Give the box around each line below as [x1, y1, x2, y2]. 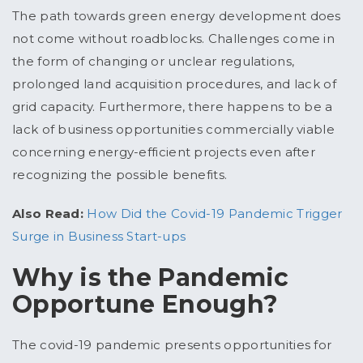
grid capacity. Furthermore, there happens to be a [12, 99, 333, 115]
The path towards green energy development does [12, 8, 341, 24]
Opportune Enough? [12, 289, 285, 320]
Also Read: [12, 206, 83, 222]
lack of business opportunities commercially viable [12, 122, 335, 138]
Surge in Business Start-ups [12, 228, 186, 245]
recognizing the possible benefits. [12, 167, 231, 183]
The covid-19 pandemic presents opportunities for [12, 337, 332, 353]
